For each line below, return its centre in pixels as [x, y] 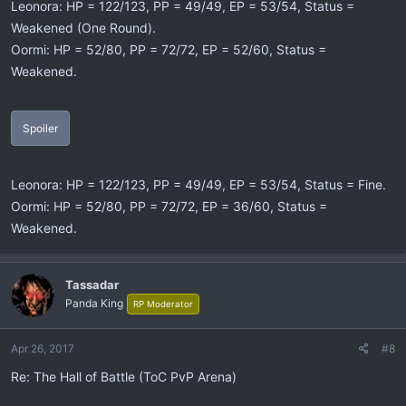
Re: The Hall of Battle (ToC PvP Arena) [124, 376]
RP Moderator [163, 304]
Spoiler [40, 128]
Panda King [94, 303]
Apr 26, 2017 [43, 348]
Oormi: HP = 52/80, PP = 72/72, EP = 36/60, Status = [169, 206]
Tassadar [92, 285]
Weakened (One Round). [83, 27]
